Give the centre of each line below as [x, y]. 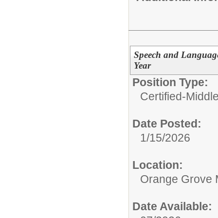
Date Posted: [167, 123]
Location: [158, 165]
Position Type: [170, 82]
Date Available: [172, 206]
